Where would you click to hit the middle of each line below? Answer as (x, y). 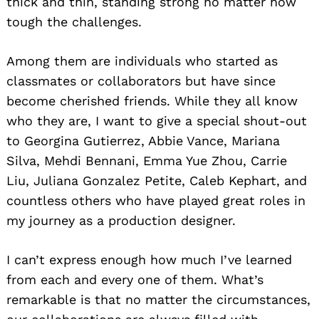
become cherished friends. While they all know (152, 101)
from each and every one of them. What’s (135, 280)
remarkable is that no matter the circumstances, (158, 300)
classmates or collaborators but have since (141, 81)
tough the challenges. (74, 22)
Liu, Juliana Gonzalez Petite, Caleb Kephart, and (157, 181)
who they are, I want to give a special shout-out (157, 121)
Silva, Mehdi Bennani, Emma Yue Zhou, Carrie (147, 161)
